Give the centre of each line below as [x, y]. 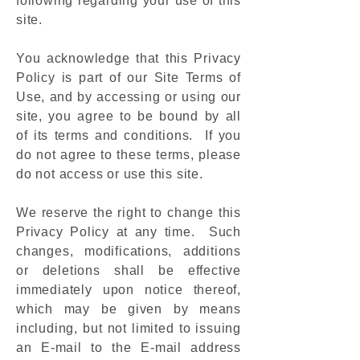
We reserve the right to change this [129, 213]
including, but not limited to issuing [129, 328]
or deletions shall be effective [129, 270]
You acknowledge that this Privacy [129, 58]
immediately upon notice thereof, [129, 290]
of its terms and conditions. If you [129, 135]
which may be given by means [129, 309]
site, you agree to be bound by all [129, 116]
